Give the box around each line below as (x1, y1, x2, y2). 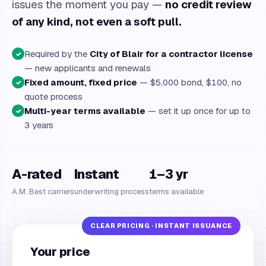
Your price (30, 244, 90, 259)
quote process (24, 91, 83, 102)
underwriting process (74, 186, 149, 197)
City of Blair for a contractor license (90, 48, 253, 59)
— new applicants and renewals (24, 62, 151, 74)
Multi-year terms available (24, 105, 145, 116)
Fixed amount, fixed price (24, 77, 137, 88)
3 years (24, 119, 53, 131)
